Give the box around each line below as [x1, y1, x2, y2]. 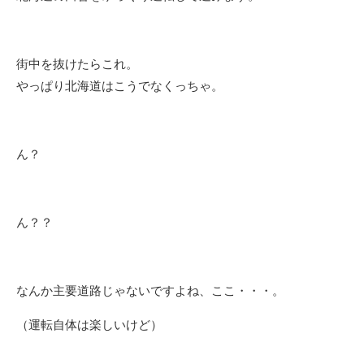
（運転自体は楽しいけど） [16, 316, 162, 332]
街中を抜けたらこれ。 [16, 55, 138, 71]
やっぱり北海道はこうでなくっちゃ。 [16, 77, 223, 93]
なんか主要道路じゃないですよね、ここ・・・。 [16, 282, 284, 298]
